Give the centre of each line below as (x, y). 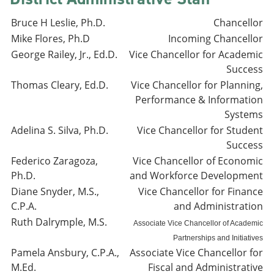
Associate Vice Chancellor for (196, 253)
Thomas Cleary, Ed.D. (60, 85)
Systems (244, 114)
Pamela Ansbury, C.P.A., (65, 253)
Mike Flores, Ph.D (50, 39)
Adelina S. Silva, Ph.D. (60, 130)
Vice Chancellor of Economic (198, 161)
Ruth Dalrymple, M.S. (59, 222)
